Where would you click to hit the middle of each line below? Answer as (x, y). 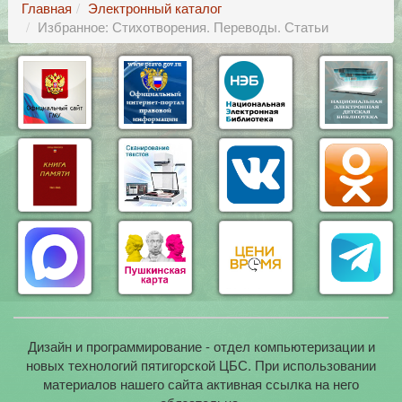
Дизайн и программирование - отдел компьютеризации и (201, 346)
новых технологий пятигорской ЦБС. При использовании (201, 365)
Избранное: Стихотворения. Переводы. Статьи (183, 26)
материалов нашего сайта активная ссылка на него (201, 384)
